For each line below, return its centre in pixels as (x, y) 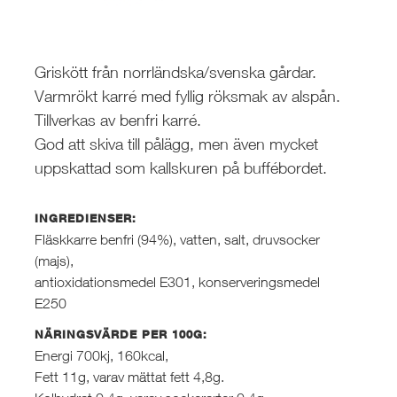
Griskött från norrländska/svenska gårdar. (176, 72)
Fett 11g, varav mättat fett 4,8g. (130, 376)
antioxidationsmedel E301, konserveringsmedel (178, 281)
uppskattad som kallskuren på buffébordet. (181, 167)
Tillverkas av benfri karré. (118, 120)
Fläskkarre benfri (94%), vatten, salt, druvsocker (178, 239)
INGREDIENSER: (86, 218)
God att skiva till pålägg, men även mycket (177, 144)
